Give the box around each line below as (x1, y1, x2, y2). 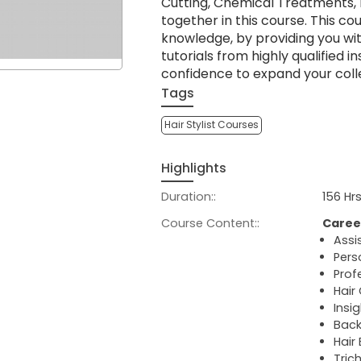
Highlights (161, 158, 226, 177)
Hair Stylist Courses (164, 118, 259, 132)
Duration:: (161, 189, 216, 205)
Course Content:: (161, 214, 259, 231)
